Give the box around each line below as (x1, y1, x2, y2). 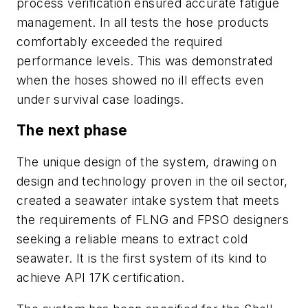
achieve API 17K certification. (16, 270, 184, 285)
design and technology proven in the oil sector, (16, 174, 288, 188)
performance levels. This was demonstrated (16, 53, 273, 68)
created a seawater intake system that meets (16, 193, 280, 208)
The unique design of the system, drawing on (16, 155, 277, 169)
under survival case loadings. (16, 91, 184, 107)
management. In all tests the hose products (16, 14, 269, 30)
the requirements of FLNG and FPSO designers (16, 212, 289, 227)
